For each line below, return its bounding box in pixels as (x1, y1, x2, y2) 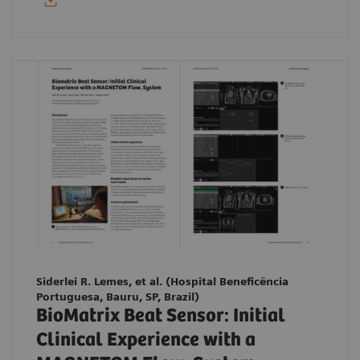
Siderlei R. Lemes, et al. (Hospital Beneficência (36, 274, 288, 288)
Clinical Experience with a (36, 329, 256, 351)
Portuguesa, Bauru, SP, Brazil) (36, 289, 199, 303)
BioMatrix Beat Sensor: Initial (36, 305, 285, 327)
